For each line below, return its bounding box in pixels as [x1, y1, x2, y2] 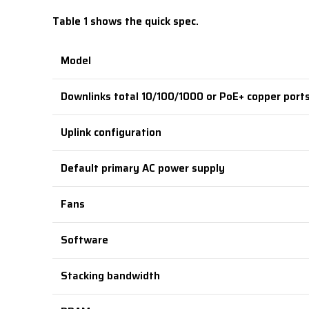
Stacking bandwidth [61, 268, 160, 284]
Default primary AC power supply [61, 160, 225, 177]
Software [61, 232, 108, 248]
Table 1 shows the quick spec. [52, 13, 199, 30]
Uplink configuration [61, 124, 161, 141]
